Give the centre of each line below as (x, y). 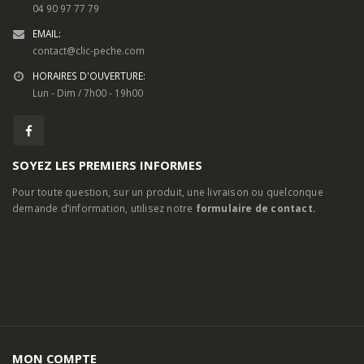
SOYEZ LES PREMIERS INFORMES (107, 85)
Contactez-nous (49, 322)
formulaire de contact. (256, 128)
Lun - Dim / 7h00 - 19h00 (88, 13)
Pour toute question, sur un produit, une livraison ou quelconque (168, 112)
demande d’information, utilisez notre (104, 128)
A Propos (34, 302)
